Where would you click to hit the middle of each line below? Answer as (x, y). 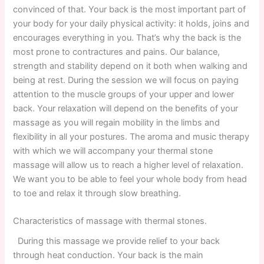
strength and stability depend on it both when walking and (131, 66)
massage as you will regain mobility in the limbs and (117, 122)
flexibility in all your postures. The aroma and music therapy (131, 136)
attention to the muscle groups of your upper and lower (124, 94)
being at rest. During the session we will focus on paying (126, 80)
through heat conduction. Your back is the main (108, 255)
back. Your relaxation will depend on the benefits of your (126, 108)
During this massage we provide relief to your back (117, 241)
